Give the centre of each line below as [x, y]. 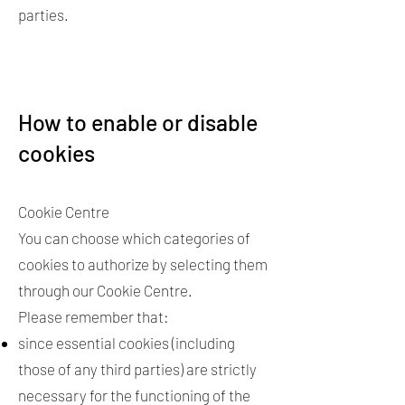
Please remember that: [95, 316]
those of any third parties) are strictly [137, 369]
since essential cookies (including [127, 343]
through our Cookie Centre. [108, 290]
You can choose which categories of [134, 238]
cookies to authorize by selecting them [143, 264]
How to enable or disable [138, 122]
